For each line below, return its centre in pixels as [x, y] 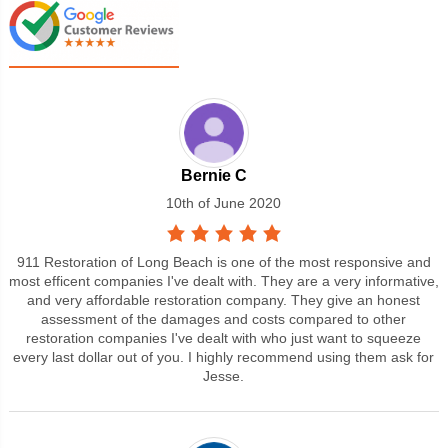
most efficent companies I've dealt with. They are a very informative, [223, 280]
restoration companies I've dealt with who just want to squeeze [224, 337]
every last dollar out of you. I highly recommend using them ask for [224, 356]
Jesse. [224, 375]
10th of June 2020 [224, 202]
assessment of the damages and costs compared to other [224, 318]
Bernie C [213, 175]
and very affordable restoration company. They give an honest [224, 299]
